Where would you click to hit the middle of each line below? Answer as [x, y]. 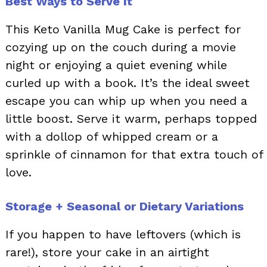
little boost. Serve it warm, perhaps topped [131, 118]
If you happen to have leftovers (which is [123, 234]
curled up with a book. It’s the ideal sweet [128, 83]
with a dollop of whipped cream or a [112, 136]
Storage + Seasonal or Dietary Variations [125, 206]
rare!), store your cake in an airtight [107, 252]
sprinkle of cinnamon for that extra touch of [134, 154]
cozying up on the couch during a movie [121, 47]
